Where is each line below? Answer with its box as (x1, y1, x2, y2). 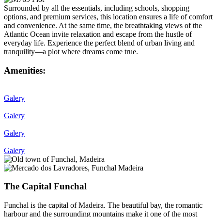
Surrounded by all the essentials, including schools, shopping (4, 4, 189, 13)
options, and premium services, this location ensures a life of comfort (4, 13, 213, 21)
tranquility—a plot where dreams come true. (4, 47, 138, 56)
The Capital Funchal (4, 181, 87, 192)
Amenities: (4, 65, 46, 76)
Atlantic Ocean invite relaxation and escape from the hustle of (4, 30, 192, 39)
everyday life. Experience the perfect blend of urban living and (4, 39, 195, 47)
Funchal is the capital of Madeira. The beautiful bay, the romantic (4, 201, 202, 210)
